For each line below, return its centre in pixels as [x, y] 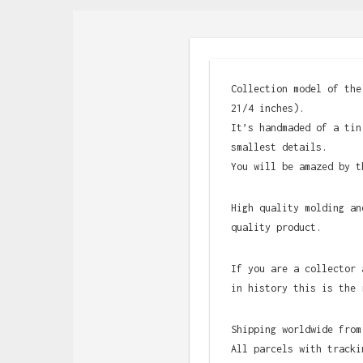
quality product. [276, 228]
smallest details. [279, 147]
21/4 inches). [267, 109]
